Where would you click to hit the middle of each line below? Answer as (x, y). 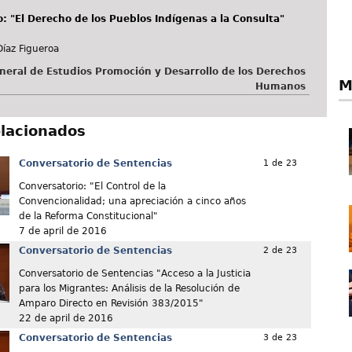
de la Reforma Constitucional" (88, 216)
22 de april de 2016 (66, 319)
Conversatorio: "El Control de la (92, 187)
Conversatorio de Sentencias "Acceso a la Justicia (134, 274)
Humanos (280, 87)
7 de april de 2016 (62, 231)
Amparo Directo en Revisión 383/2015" (111, 304)
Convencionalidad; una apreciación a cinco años (132, 202)
